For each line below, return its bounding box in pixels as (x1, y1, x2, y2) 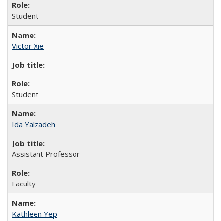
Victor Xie (12, 41, 44, 51)
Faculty (12, 179, 36, 188)
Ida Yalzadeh (12, 119, 55, 129)
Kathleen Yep (12, 209, 57, 219)
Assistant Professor (12, 149, 80, 159)
